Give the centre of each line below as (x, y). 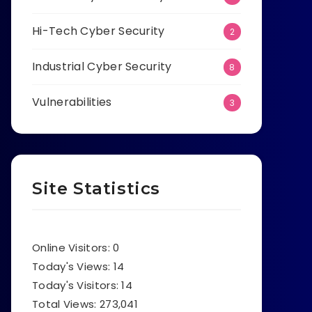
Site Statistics (96, 189)
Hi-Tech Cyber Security (99, 31)
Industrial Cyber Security (102, 67)
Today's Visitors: (77, 286)
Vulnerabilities (72, 102)
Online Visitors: (73, 248)
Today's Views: (73, 267)
